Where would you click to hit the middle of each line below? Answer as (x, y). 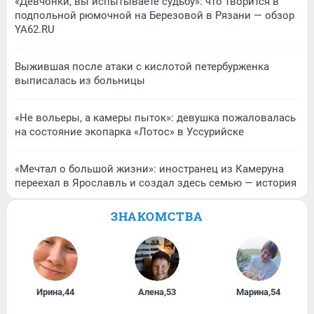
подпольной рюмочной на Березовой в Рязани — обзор (155, 15)
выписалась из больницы (80, 80)
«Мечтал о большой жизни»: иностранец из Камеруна (149, 169)
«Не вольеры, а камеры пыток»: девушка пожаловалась (155, 117)
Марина (253, 292)
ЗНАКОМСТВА (157, 216)
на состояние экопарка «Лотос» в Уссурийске (129, 131)
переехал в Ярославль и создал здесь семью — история (156, 183)
